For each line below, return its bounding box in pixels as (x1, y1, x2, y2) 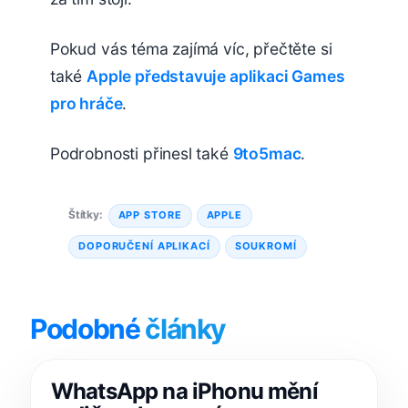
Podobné (30, 311, 146, 345)
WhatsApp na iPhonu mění (51, 377, 318, 404)
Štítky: (68, 208, 103, 222)
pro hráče (50, 94, 123, 114)
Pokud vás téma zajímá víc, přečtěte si (50, 39, 332, 59)
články (145, 311, 227, 345)
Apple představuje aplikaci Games (87, 66, 345, 87)
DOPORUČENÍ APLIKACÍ (78, 240, 210, 253)
